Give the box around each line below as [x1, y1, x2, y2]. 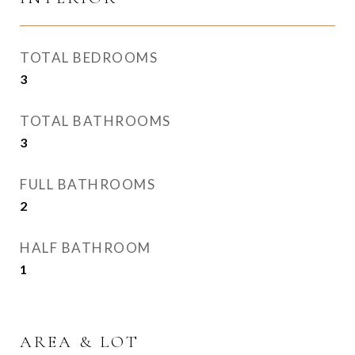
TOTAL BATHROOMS [20, 113, 171, 129]
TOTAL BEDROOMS [20, 49, 158, 66]
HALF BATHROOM [20, 239, 151, 256]
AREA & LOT [20, 332, 139, 352]
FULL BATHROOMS [20, 176, 155, 193]
